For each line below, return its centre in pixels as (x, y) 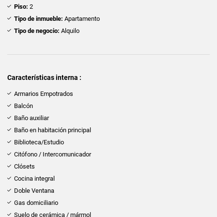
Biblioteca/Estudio (39, 142)
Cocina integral (34, 178)
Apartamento (81, 18)
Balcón (23, 106)
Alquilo (70, 31)
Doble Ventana (34, 190)
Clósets (24, 166)
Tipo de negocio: (37, 31)
